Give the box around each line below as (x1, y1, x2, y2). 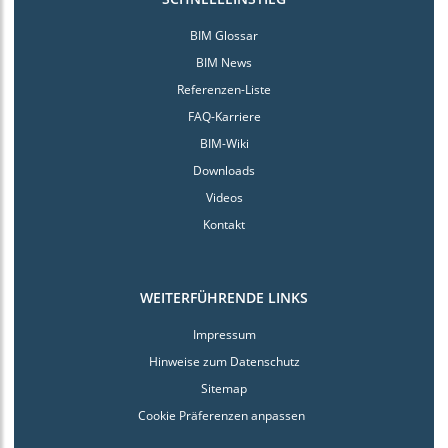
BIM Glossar (190, 27, 258, 44)
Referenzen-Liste (177, 81, 271, 98)
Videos (205, 189, 243, 206)
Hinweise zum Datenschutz (148, 353, 300, 370)
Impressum (192, 326, 256, 343)
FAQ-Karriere (187, 108, 261, 125)
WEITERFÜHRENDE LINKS (140, 288, 308, 307)
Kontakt (203, 216, 245, 233)
